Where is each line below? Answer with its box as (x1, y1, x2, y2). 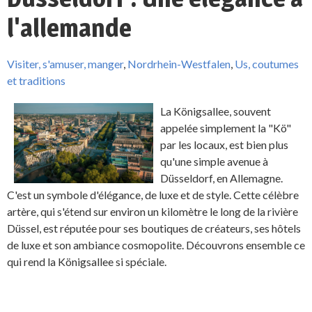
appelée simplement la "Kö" (160, 120, 291, 134)
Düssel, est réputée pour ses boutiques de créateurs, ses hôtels (7, 221, 301, 235)
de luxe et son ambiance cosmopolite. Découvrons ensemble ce (7, 237, 305, 251)
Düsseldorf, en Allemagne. (160, 171, 283, 185)
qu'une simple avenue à (160, 154, 268, 168)
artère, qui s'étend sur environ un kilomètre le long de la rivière (7, 204, 298, 218)
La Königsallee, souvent (160, 104, 271, 118)
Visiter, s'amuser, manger (7, 56, 123, 70)
